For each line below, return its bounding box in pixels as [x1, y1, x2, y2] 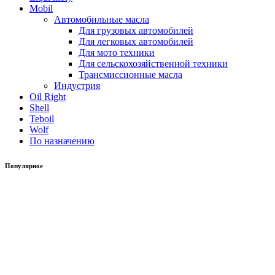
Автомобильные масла [54, 14, 149, 25]
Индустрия [54, 80, 100, 91]
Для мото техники [79, 47, 155, 58]
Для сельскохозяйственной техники [79, 58, 228, 69]
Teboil [29, 114, 54, 124]
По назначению [29, 136, 95, 146]
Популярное [5, 161, 43, 169]
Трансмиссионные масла [79, 69, 182, 80]
